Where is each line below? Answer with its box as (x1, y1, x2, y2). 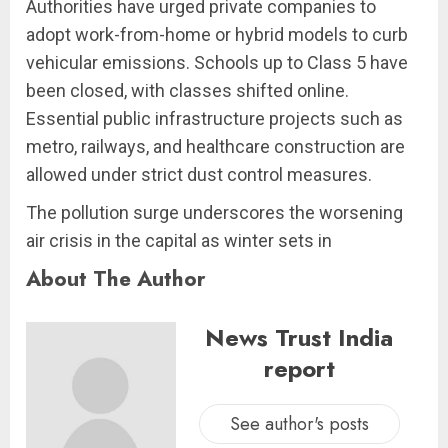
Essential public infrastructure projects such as (26, 108, 403, 130)
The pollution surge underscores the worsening (26, 202, 403, 224)
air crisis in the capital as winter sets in (26, 230, 332, 252)
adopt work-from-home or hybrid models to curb (26, 24, 408, 46)
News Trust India (205, 320, 393, 356)
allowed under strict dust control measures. (26, 164, 372, 186)
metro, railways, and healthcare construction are (26, 136, 405, 158)
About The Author (26, 263, 206, 295)
